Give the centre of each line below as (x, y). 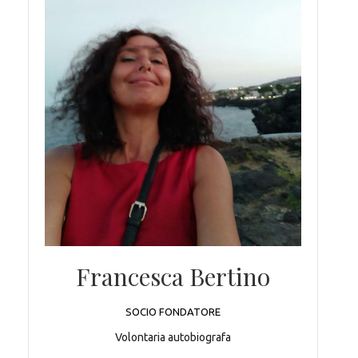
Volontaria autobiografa (173, 337)
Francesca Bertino (173, 276)
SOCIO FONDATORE (173, 311)
